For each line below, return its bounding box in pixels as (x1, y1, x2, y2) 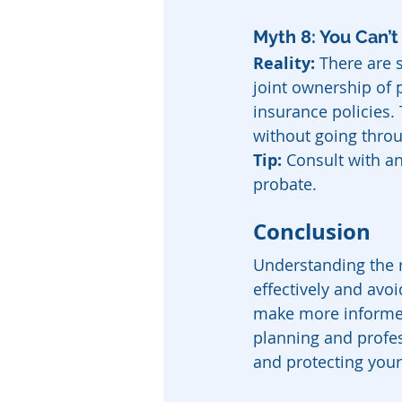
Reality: (253, 52, 315, 74)
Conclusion (253, 216, 371, 247)
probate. (253, 173, 317, 195)
